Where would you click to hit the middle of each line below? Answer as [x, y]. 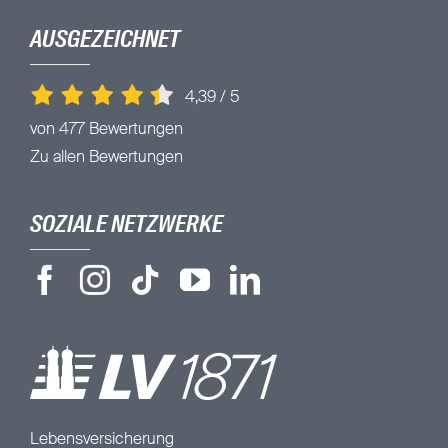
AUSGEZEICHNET [104, 40]
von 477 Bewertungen [106, 129]
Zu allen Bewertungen [106, 157]
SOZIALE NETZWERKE [126, 225]
